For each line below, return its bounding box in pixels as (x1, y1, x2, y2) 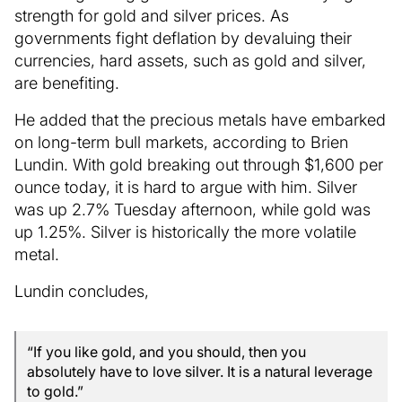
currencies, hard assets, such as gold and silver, (14, 49, 366, 70)
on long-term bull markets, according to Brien (14, 131, 348, 152)
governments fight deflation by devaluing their (14, 27, 352, 48)
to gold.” (27, 381, 83, 400)
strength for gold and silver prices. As (14, 4, 289, 25)
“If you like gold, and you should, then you (27, 342, 306, 361)
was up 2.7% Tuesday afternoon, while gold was (14, 198, 371, 219)
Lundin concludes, (14, 280, 149, 301)
